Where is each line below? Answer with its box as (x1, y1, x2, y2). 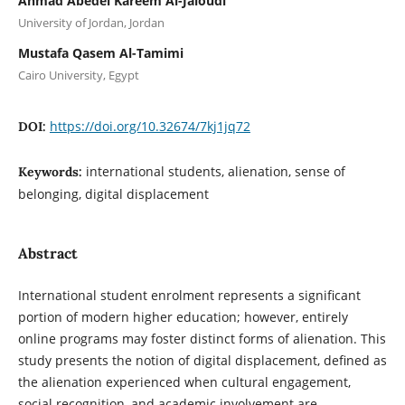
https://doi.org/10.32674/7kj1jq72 (49, 117, 250, 135)
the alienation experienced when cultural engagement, (17, 372, 351, 391)
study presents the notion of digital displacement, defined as (17, 351, 387, 369)
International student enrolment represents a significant (17, 286, 361, 304)
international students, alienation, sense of (85, 162, 345, 180)
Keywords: (17, 163, 86, 180)
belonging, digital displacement (17, 184, 209, 202)
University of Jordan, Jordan (17, 14, 165, 31)
